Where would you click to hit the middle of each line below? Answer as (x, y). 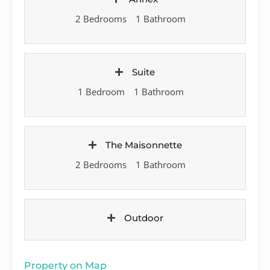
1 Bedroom (101, 91)
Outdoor (143, 218)
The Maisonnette (143, 145)
